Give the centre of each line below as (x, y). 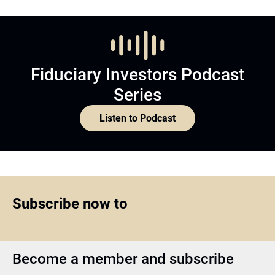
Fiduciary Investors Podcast (137, 75)
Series (137, 95)
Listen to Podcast (137, 118)
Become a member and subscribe (123, 259)
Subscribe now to (70, 204)
